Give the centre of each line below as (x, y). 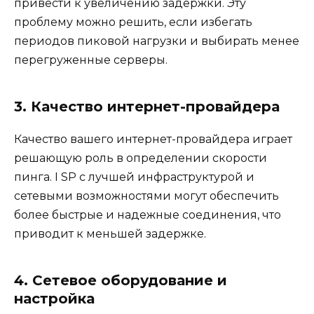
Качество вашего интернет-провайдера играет (153, 139)
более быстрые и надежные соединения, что (148, 214)
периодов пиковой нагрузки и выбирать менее (157, 41)
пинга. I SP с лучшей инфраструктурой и (134, 177)
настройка (54, 298)
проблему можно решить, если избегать (133, 22)
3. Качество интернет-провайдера (147, 106)
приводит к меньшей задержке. (110, 233)
